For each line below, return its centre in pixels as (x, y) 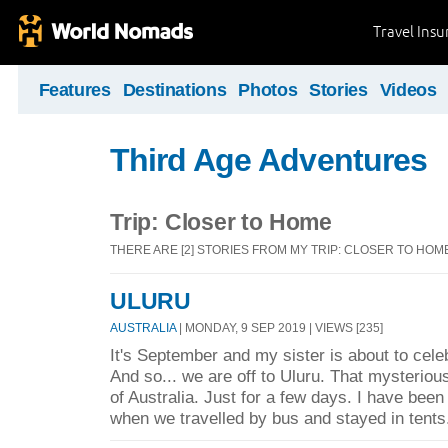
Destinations (174, 90)
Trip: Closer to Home (221, 222)
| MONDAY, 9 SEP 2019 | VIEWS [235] (279, 328)
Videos (408, 90)
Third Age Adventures (268, 160)
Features (74, 90)
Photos (268, 90)
